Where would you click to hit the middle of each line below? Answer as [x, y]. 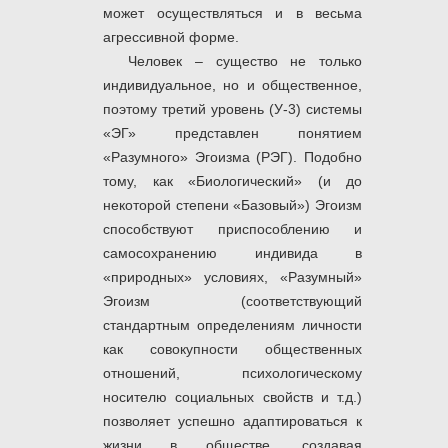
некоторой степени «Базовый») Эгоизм [232, 205]
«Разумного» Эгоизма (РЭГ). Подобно [232, 157]
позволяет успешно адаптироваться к [232, 421]
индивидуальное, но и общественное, [232, 85]
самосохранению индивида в [232, 253]
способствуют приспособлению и [232, 229]
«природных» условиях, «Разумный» [232, 277]
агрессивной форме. [171, 37]
